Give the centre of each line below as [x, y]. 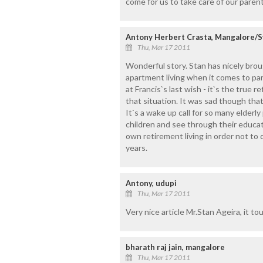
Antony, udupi [151, 183]
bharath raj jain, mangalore [175, 247]
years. [136, 147]
